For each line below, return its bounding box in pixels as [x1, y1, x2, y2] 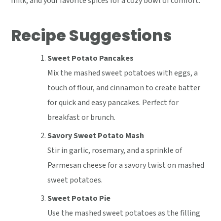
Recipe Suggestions [11, 24, 172, 46]
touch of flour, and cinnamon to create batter [47, 82, 201, 93]
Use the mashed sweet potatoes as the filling [47, 207, 201, 219]
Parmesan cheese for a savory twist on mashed [47, 159, 205, 171]
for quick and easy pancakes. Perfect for [47, 97, 179, 108]
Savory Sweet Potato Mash [47, 130, 145, 141]
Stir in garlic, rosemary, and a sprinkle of [47, 145, 183, 156]
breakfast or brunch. [47, 111, 116, 123]
